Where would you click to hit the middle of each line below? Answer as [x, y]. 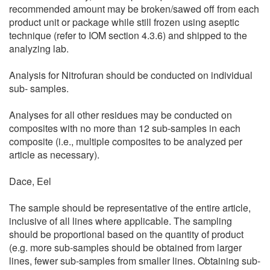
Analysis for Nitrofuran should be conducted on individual [131, 75]
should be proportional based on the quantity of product [126, 234]
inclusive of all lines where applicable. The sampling [121, 221]
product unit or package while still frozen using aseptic [124, 22]
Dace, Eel [30, 181]
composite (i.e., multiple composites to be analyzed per [126, 141]
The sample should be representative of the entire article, [130, 207]
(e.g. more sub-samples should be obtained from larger [125, 247]
